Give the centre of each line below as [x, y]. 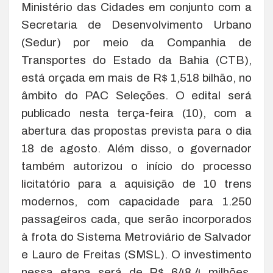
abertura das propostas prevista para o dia [136, 131]
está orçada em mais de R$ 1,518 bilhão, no [136, 78]
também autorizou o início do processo [136, 166]
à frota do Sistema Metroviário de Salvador [136, 237]
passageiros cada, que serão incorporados [136, 219]
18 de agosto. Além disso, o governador [136, 149]
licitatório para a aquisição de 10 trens [136, 184]
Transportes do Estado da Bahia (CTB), [136, 60]
